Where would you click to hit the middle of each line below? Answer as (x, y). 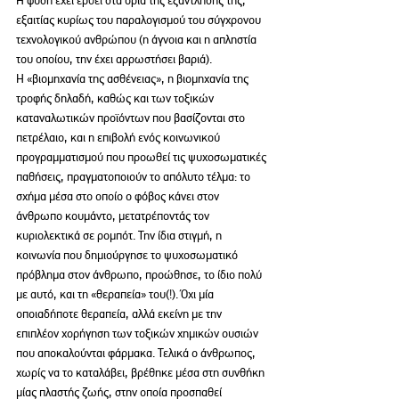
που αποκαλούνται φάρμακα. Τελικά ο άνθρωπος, (137, 352)
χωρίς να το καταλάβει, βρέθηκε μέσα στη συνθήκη (142, 372)
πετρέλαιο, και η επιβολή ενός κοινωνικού (119, 137)
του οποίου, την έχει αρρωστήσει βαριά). (115, 58)
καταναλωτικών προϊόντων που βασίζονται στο (132, 117)
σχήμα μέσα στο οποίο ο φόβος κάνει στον (119, 195)
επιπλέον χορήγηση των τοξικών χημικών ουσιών (138, 333)
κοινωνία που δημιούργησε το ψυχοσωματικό (128, 254)
